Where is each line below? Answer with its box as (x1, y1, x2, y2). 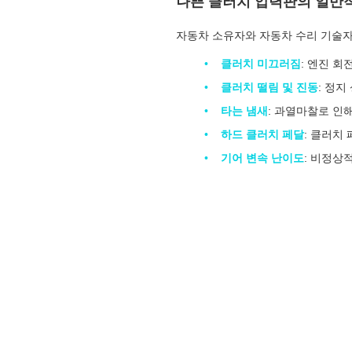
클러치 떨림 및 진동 (221, 81, 318, 93)
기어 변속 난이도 (221, 152, 304, 164)
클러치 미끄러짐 (221, 57, 301, 70)
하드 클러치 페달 (221, 128, 304, 141)
